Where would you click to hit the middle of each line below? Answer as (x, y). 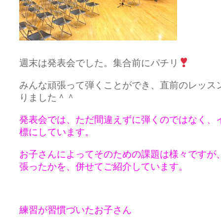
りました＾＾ (47, 97)
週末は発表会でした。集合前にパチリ (99, 63)
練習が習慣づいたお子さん (75, 210)
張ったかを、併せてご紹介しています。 (104, 166)
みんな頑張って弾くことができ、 (90, 85)
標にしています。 (57, 132)
